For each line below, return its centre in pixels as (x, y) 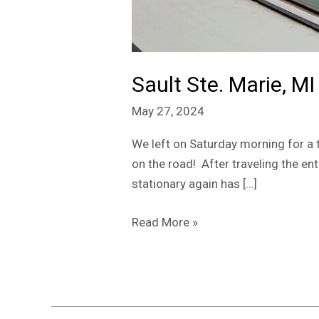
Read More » (165, 222)
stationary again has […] (195, 184)
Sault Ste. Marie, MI (224, 84)
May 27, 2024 (168, 111)
